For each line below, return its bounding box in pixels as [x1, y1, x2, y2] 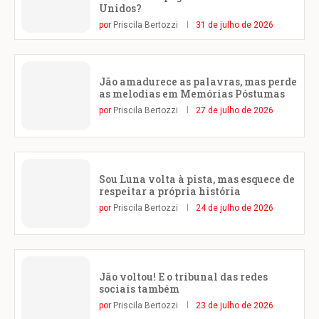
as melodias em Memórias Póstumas [99, 86, 285, 100]
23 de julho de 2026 [196, 300, 273, 310]
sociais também [99, 281, 179, 296]
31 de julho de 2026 [196, 19, 273, 30]
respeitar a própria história [99, 184, 241, 198]
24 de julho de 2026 [196, 202, 273, 213]
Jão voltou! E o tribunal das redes [99, 269, 268, 283]
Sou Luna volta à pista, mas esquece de [99, 172, 295, 186]
